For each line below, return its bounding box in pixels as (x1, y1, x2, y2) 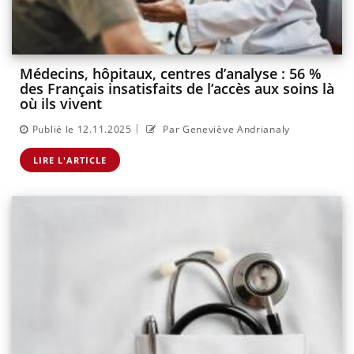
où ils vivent (20, 94, 102, 114)
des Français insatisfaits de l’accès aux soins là (20, 79, 334, 99)
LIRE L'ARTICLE (33, 153, 107, 166)
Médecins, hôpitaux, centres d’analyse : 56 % (20, 64, 322, 84)
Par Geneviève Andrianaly (160, 122, 290, 136)
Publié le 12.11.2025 (32, 122, 132, 136)
